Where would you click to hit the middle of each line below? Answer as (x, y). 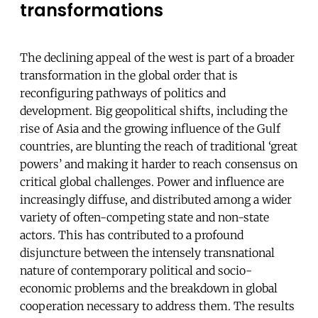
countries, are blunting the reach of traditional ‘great (159, 147)
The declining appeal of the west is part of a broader (157, 58)
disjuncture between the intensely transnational (147, 253)
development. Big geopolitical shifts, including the (154, 111)
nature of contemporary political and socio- (136, 271)
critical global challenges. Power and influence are (152, 182)
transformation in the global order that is (129, 76)
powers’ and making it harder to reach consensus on (159, 164)
